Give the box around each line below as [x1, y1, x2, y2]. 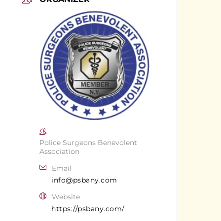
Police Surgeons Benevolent [39, 138, 138, 147]
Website [51, 192, 80, 201]
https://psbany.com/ [51, 204, 125, 213]
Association [39, 147, 80, 156]
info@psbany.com [51, 175, 117, 184]
